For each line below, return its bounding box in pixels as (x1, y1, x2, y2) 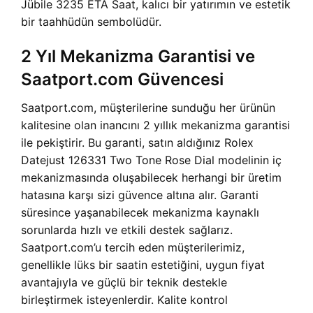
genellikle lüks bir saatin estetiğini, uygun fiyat (21, 258, 265, 272)
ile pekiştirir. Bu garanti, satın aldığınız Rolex (21, 136, 254, 150)
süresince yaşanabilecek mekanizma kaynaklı (21, 205, 259, 220)
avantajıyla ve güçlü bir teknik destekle (21, 275, 227, 290)
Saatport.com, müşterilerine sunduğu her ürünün (21, 101, 275, 115)
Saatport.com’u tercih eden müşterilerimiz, (21, 240, 245, 255)
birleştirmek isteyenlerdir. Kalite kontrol (21, 293, 228, 307)
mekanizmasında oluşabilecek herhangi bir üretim (21, 170, 282, 185)
